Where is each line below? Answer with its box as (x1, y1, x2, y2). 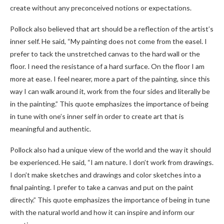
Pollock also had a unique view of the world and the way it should (10, 145, 211, 154)
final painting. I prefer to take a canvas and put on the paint (10, 183, 193, 191)
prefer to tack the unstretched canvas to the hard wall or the (10, 49, 200, 58)
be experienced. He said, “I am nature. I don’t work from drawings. (10, 158, 213, 166)
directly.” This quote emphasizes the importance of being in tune (10, 195, 210, 204)
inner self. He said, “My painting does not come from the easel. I (10, 37, 207, 45)
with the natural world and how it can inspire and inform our (10, 208, 194, 216)
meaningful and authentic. (10, 124, 91, 133)
